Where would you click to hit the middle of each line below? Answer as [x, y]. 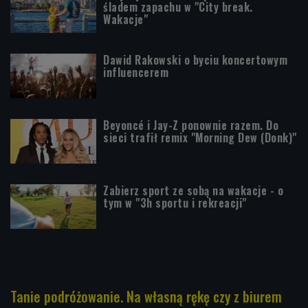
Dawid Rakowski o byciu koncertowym [195, 60]
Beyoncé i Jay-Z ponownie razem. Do [191, 125]
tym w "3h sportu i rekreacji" [175, 203]
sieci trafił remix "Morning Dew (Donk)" [200, 138]
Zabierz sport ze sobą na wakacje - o [193, 191]
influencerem [136, 73]
